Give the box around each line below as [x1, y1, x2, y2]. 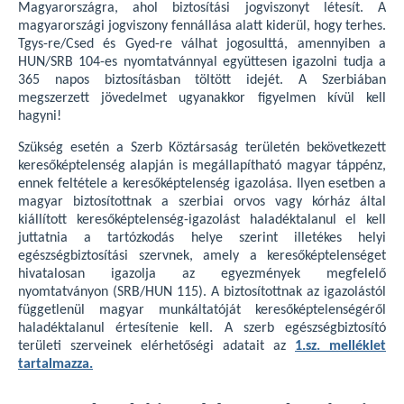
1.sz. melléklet [295, 339, 386, 353]
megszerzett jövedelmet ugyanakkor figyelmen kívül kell [18, 91, 386, 106]
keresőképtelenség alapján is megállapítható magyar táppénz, [18, 159, 386, 173]
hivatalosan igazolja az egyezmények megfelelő [18, 267, 386, 281]
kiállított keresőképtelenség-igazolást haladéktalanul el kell [18, 213, 386, 227]
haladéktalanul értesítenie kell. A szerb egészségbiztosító [18, 321, 386, 335]
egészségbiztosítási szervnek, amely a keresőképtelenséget [18, 249, 386, 263]
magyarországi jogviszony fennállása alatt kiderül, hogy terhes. [18, 19, 386, 33]
